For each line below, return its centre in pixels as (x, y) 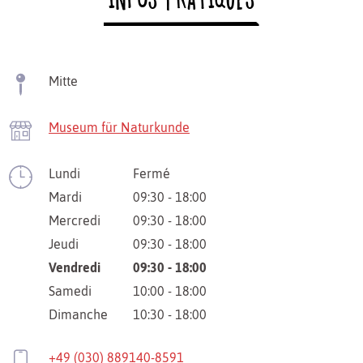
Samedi (70, 291)
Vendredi (75, 268)
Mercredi (75, 221)
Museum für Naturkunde (119, 128)
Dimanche (78, 315)
